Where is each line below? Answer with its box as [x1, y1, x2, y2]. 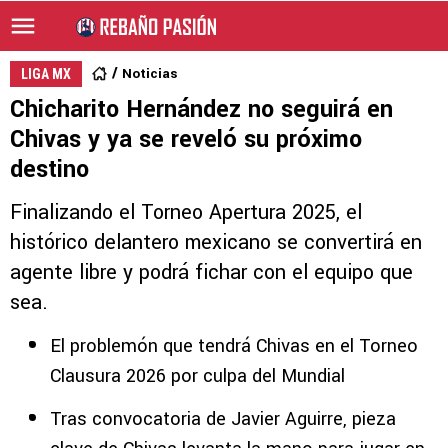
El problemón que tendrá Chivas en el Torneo [50, 333, 418, 359]
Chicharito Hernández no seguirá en [10, 93, 393, 126]
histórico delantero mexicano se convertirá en [10, 228, 422, 257]
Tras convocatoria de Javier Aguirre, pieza [50, 406, 396, 432]
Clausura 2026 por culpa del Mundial [50, 363, 345, 389]
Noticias [122, 64, 177, 83]
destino [10, 153, 89, 186]
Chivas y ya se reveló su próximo [10, 123, 362, 156]
